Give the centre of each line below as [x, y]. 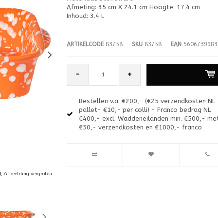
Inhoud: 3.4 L [85, 16]
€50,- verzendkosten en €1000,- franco [140, 127]
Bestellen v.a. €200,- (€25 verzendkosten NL [147, 101]
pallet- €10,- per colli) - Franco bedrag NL [145, 109]
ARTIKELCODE [85, 44]
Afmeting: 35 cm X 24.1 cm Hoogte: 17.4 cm [133, 7]
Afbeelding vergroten [28, 173]
